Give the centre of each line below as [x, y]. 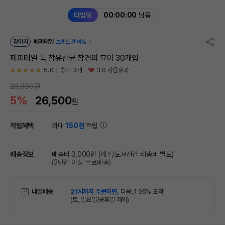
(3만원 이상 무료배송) [81, 162]
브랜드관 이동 [71, 42]
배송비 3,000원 [74, 154]
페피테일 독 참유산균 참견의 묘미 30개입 [75, 58]
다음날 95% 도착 [142, 192]
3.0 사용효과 [113, 70]
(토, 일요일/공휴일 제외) [100, 200]
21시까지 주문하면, [95, 192]
